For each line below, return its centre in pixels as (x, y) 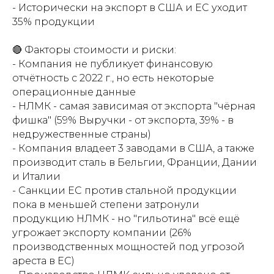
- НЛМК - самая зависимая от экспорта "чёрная (134, 106)
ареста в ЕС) (43, 261)
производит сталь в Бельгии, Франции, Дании (135, 162)
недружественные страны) (82, 134)
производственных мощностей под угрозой (128, 246)
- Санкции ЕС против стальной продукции (124, 190)
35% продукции (54, 21)
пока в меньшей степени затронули (106, 204)
